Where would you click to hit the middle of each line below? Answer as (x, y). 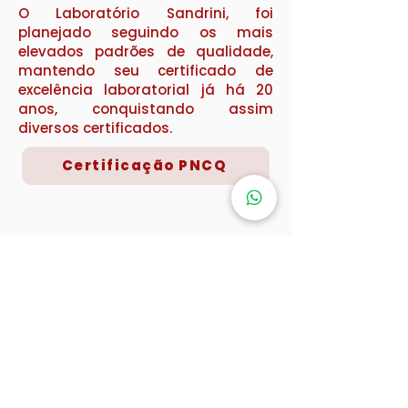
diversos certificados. (95, 127)
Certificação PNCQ (144, 165)
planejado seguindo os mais (146, 32)
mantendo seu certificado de (146, 70)
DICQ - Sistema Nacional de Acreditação (151, 269)
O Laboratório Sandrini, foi (146, 13)
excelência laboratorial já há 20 (146, 89)
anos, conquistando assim (146, 108)
